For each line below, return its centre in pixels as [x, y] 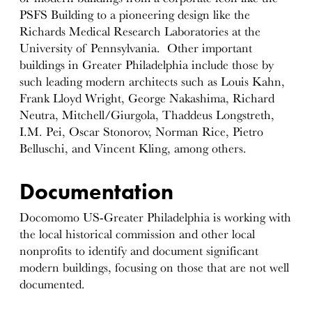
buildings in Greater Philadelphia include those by [147, 65]
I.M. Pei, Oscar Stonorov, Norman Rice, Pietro [142, 132]
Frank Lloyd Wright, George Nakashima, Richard [147, 99]
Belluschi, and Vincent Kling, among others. [133, 149]
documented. [54, 284]
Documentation [99, 191]
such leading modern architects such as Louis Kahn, [153, 82]
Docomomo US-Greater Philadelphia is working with [156, 217]
